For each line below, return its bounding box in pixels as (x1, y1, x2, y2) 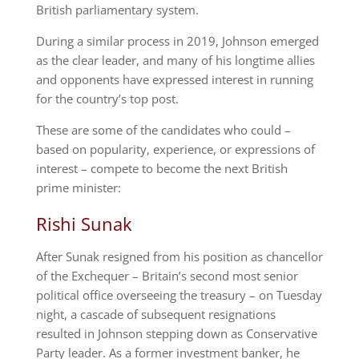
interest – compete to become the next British (35, 159, 288, 176)
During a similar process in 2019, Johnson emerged (35, 32, 319, 49)
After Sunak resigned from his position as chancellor (35, 248, 323, 264)
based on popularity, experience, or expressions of (35, 140, 315, 157)
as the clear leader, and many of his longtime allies (35, 51, 315, 68)
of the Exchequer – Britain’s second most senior (35, 267, 298, 284)
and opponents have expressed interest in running (35, 71, 313, 87)
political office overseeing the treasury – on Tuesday (35, 286, 322, 303)
